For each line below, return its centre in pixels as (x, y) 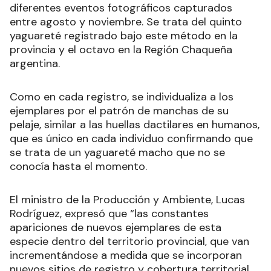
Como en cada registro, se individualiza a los (122, 97)
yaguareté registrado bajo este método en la (124, 36)
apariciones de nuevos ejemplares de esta (116, 228)
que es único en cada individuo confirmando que (131, 139)
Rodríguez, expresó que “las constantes (109, 214)
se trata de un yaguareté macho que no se (117, 153)
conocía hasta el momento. (78, 167)
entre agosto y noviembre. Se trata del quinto (126, 22)
